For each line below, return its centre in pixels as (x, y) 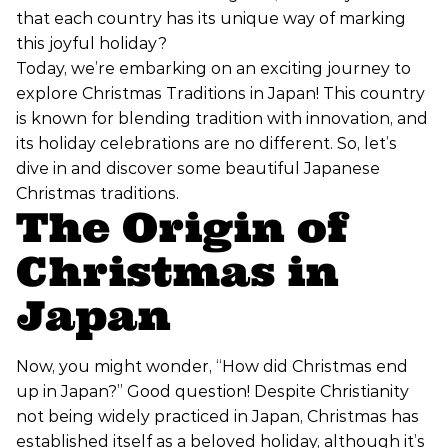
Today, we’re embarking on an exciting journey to (213, 69)
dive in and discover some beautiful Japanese (198, 169)
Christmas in (177, 272)
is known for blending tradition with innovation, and (222, 119)
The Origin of (182, 228)
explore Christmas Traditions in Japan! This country (220, 94)
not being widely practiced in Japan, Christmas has (217, 417)
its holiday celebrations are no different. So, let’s (206, 144)
